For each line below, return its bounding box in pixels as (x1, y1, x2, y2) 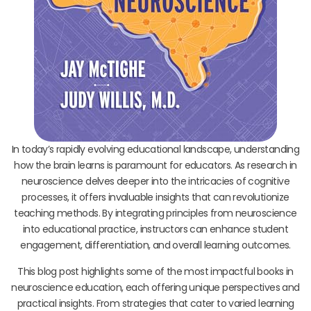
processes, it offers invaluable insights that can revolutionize (22, 190, 289, 204)
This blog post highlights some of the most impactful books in (17, 264, 294, 278)
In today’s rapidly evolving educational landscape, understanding (11, 142, 300, 156)
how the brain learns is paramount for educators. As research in (14, 158, 297, 172)
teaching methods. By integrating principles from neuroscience (14, 205, 297, 220)
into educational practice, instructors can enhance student (22, 221, 289, 236)
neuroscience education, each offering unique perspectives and (11, 280, 300, 294)
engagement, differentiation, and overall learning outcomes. (20, 237, 291, 252)
